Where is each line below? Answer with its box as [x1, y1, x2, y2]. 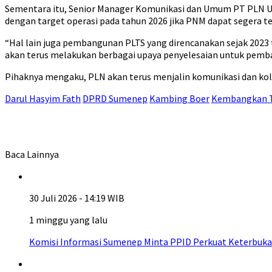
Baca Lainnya [5, 148, 59, 160]
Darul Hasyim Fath [5, 92, 81, 104]
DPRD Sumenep [83, 92, 148, 104]
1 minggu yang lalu [29, 214, 107, 226]
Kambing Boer [149, 92, 209, 104]
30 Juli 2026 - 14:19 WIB [29, 192, 124, 204]
